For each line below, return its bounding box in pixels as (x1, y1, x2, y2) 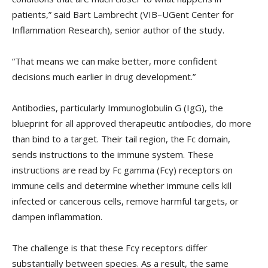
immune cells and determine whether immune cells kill (12, 179, 232, 192)
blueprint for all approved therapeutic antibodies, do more (12, 117, 251, 130)
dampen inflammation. (12, 211, 102, 223)
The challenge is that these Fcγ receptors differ (12, 242, 208, 254)
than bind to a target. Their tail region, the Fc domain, (12, 133, 230, 145)
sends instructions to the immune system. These (12, 148, 214, 161)
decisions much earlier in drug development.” (12, 71, 196, 83)
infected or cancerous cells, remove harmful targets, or (12, 195, 239, 208)
